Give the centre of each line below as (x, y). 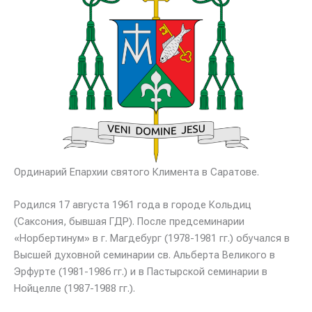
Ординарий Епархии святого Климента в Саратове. (136, 172)
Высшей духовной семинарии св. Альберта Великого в (145, 255)
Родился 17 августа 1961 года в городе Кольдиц (133, 205)
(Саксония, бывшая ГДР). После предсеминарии (129, 222)
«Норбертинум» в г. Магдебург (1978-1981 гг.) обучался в (152, 239)
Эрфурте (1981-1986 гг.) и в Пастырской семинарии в (141, 272)
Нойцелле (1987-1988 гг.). (75, 289)
